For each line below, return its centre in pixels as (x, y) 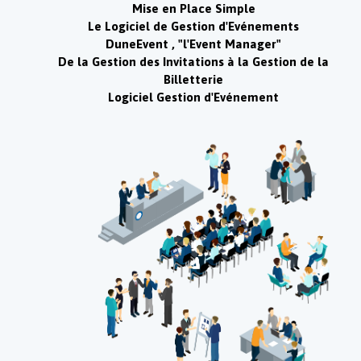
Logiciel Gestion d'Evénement (193, 97)
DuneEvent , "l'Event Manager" (193, 44)
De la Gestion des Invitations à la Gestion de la (193, 61)
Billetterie (193, 79)
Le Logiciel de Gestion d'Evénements (193, 26)
